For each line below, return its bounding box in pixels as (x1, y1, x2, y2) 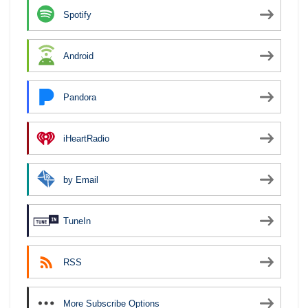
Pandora (63, 91, 96, 102)
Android (63, 50, 93, 61)
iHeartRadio (63, 133, 109, 144)
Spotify (63, 9, 91, 20)
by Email (63, 174, 98, 185)
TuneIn (63, 215, 91, 226)
